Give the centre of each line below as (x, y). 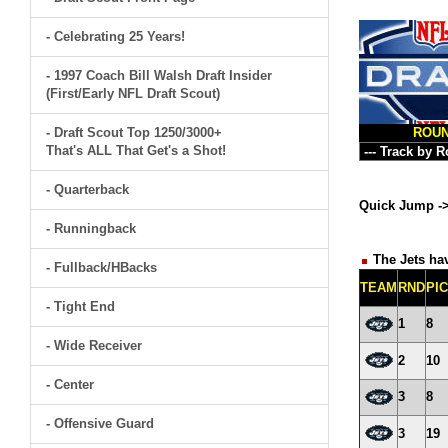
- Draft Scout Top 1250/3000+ (134, 132)
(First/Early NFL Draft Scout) (133, 93)
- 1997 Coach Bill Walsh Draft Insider (159, 75)
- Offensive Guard (100, 423)
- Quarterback (87, 189)
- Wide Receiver (94, 345)
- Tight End (80, 306)
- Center (70, 384)
